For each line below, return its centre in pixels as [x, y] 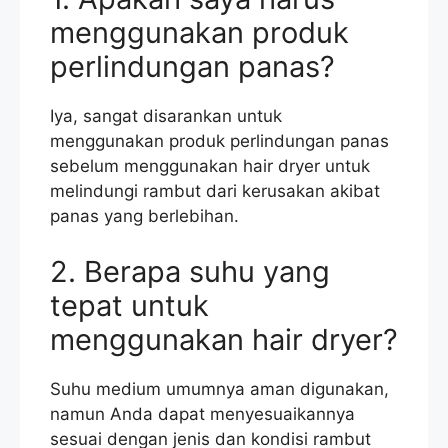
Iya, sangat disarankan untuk [166, 116]
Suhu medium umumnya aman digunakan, [219, 388]
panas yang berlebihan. [144, 216]
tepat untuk [129, 305]
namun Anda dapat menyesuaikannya [202, 413]
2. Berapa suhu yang [190, 271]
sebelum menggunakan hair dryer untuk [210, 166]
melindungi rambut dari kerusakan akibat [215, 191]
